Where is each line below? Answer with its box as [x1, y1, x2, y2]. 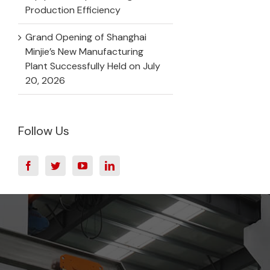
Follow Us [18, 122, 69, 139]
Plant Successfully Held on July [25, 59, 160, 72]
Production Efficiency [25, 3, 121, 16]
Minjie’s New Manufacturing [25, 45, 143, 58]
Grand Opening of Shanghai [25, 30, 146, 43]
